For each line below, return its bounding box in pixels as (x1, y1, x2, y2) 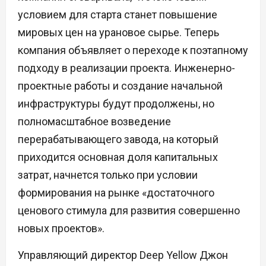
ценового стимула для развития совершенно (18, 204, 240, 217)
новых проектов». (18, 222, 104, 235)
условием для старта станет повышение (18, 8, 217, 21)
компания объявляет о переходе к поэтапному (18, 44, 248, 57)
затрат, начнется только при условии (18, 169, 198, 182)
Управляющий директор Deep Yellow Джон (18, 249, 228, 262)
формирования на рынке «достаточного (18, 186, 214, 199)
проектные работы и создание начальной (18, 80, 223, 93)
